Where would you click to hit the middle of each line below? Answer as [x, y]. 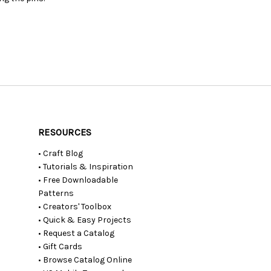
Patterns [56, 193]
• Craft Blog [61, 153]
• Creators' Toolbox [75, 206]
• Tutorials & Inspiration [86, 166]
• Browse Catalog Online [85, 260]
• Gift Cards [60, 246]
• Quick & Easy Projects [85, 220]
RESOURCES [65, 132]
